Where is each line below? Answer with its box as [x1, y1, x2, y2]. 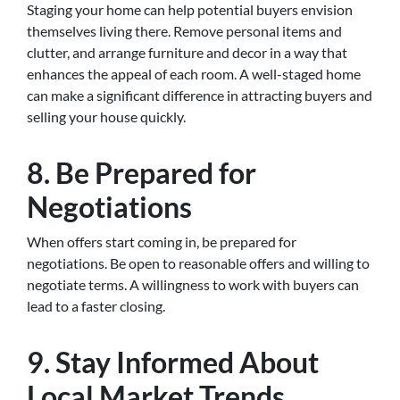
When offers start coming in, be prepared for [27, 233, 296, 250]
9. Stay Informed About [27, 345, 319, 379]
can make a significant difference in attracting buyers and [27, 87, 372, 104]
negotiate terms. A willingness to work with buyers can [27, 276, 359, 293]
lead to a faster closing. [27, 297, 165, 314]
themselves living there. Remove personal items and [27, 22, 342, 39]
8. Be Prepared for [27, 155, 256, 190]
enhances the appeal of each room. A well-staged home [27, 65, 361, 82]
